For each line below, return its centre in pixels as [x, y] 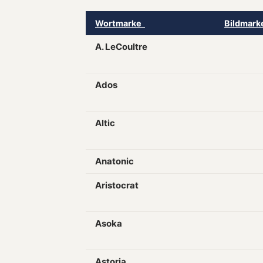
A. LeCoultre [121, 47]
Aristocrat [117, 185]
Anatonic [114, 161]
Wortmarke [120, 23]
